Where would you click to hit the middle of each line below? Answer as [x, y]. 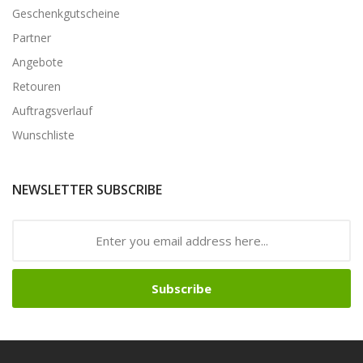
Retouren [36, 86]
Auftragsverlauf [52, 110]
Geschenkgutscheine [66, 13]
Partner [32, 37]
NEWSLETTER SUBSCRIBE [87, 189]
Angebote [38, 62]
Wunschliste [43, 135]
